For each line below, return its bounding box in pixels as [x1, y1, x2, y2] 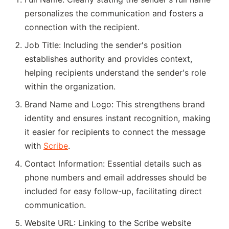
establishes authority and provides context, [25, 53, 192, 64]
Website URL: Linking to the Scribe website [25, 217, 191, 228]
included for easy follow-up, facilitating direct [25, 186, 202, 196]
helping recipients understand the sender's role [25, 67, 206, 78]
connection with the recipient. [25, 21, 140, 32]
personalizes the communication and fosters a [25, 8, 203, 18]
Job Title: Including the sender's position [25, 39, 181, 50]
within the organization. [25, 81, 116, 91]
